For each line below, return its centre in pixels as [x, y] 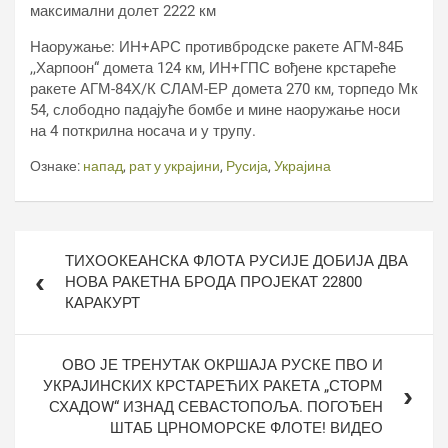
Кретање [60, 243]
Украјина [302, 166]
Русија [247, 166]
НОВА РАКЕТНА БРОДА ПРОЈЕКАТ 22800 [213, 282]
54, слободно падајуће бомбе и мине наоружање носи [215, 110]
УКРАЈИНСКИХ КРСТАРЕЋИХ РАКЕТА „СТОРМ [213, 386]
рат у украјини [174, 166]
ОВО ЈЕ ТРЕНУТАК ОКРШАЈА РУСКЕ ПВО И [222, 365]
